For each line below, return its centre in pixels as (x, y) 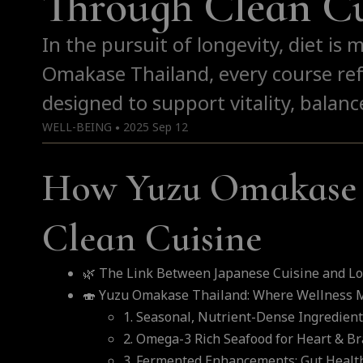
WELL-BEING (77, 127)
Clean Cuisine (152, 238)
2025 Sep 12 (156, 127)
